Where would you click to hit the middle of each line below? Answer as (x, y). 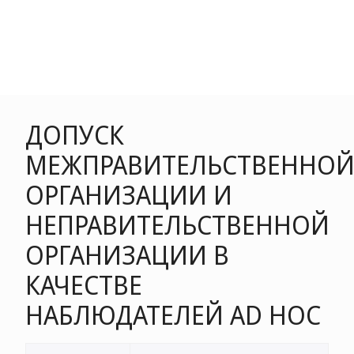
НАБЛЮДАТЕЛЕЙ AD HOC (173, 315)
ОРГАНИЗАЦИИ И (129, 195)
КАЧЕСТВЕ (84, 285)
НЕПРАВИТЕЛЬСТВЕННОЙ (177, 225)
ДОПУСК (75, 135)
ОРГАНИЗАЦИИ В (127, 255)
